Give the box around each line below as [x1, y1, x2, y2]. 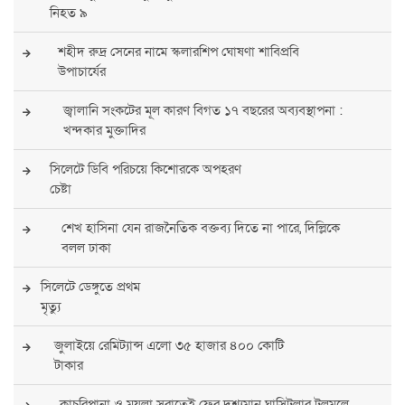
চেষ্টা [50, 180, 72, 199]
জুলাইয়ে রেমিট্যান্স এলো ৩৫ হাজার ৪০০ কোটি [54, 336, 285, 355]
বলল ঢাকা [61, 239, 112, 258]
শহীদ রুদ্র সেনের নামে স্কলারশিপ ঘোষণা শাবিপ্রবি [57, 42, 299, 61]
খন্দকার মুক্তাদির [62, 121, 146, 140]
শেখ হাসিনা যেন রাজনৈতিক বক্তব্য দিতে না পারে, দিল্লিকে [61, 219, 341, 238]
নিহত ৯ [49, 4, 88, 23]
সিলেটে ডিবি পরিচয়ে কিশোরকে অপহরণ [50, 160, 242, 179]
